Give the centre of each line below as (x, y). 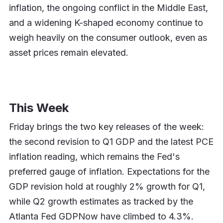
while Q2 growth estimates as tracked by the (101, 201)
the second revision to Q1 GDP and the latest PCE (111, 141)
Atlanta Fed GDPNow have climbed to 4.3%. (101, 216)
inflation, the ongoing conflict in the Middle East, (108, 7)
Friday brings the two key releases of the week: (106, 126)
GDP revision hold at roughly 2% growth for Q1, (107, 186)
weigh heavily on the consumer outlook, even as (108, 37)
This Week (39, 108)
